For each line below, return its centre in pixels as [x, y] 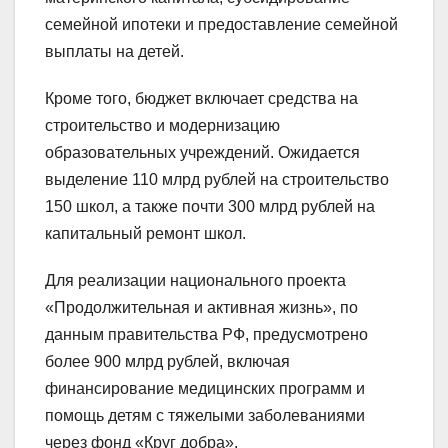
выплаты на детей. [114, 52]
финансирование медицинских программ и [205, 389]
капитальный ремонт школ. [145, 234]
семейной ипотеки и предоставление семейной [221, 25]
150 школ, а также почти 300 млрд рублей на [210, 207]
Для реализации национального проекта [195, 281]
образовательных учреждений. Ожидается [202, 153]
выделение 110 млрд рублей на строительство [217, 180]
